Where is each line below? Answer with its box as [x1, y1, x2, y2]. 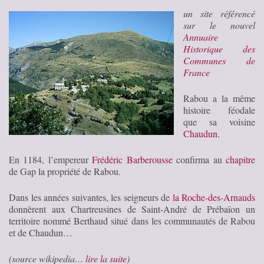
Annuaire [183, 30, 218, 43]
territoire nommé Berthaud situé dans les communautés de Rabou [9, 214, 255, 227]
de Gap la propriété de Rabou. [9, 164, 121, 177]
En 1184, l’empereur [9, 153, 93, 166]
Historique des [183, 42, 255, 55]
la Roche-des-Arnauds [172, 190, 255, 203]
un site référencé [183, 6, 255, 19]
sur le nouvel [183, 18, 255, 31]
